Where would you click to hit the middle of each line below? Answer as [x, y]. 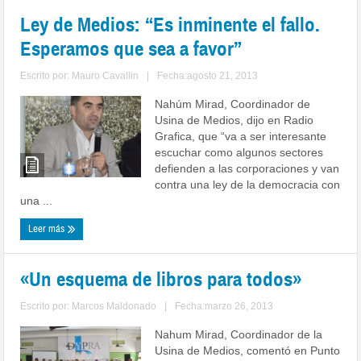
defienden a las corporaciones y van [247, 168]
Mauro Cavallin [106, 76]
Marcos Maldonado [114, 306]
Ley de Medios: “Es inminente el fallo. [170, 25]
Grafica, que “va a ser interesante [241, 136]
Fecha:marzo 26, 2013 [224, 306]
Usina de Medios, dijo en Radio [234, 120]
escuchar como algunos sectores [239, 152]
